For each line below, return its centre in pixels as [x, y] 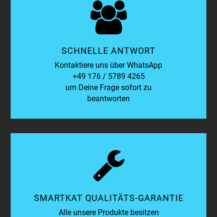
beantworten [108, 98]
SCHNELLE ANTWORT [108, 50]
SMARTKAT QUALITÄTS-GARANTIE [108, 198]
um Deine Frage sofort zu [108, 87]
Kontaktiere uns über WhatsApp [108, 65]
